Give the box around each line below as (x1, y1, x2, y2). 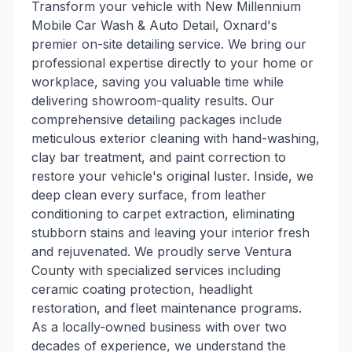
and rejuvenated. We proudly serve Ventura (31, 244, 291, 259)
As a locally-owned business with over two (31, 319, 287, 335)
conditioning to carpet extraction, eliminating (31, 206, 295, 222)
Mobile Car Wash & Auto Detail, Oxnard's (31, 17, 277, 33)
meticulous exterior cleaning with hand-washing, (31, 130, 320, 146)
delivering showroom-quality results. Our (31, 93, 274, 108)
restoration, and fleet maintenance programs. (31, 300, 302, 316)
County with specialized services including (31, 262, 280, 278)
